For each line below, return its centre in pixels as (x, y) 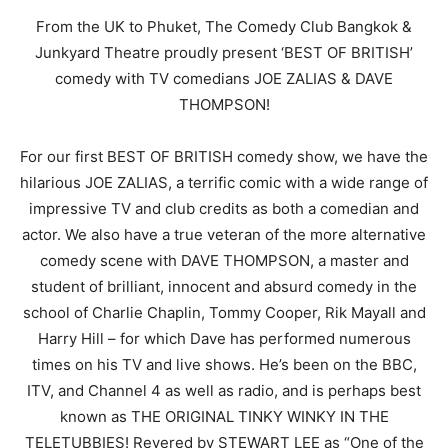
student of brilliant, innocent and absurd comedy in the (224, 287)
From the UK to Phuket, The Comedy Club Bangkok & (224, 27)
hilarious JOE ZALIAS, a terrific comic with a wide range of (224, 183)
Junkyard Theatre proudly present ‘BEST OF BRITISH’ (224, 53)
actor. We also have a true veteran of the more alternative (224, 235)
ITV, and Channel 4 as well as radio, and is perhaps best (224, 391)
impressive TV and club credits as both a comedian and (224, 209)
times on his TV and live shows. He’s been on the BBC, (224, 365)
